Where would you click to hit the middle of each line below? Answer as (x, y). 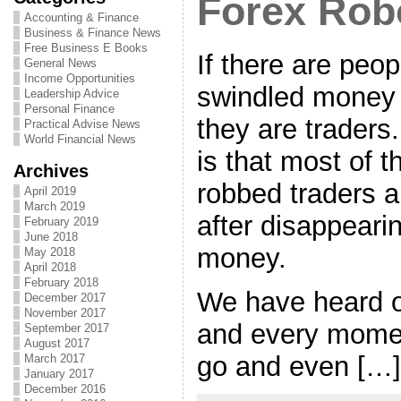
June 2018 (51, 237)
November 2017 (64, 313)
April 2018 (50, 267)
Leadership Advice (71, 94)
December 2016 (64, 389)
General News (60, 63)
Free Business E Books (85, 48)
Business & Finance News (92, 33)
